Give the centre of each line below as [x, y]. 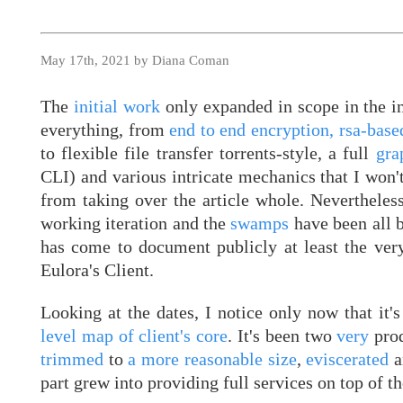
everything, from [105, 130]
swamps [260, 224]
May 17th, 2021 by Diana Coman [135, 60]
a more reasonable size [212, 358]
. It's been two [282, 335]
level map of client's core [134, 335]
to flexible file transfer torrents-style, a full [208, 153]
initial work [116, 107]
